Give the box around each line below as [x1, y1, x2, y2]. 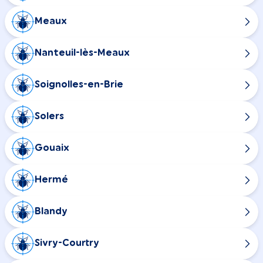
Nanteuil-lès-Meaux [35, 48, 130, 58]
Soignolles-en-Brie [35, 80, 123, 90]
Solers [35, 112, 64, 122]
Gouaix [35, 143, 69, 153]
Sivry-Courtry [35, 238, 99, 248]
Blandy [35, 207, 68, 217]
